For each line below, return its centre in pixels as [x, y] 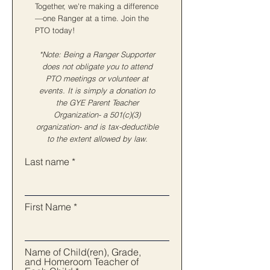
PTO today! [55, 30]
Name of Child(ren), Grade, [83, 252]
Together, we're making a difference [97, 6]
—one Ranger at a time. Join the [92, 18]
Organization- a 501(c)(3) [97, 115]
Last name [47, 162]
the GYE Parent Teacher [97, 102]
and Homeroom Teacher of [82, 262]
